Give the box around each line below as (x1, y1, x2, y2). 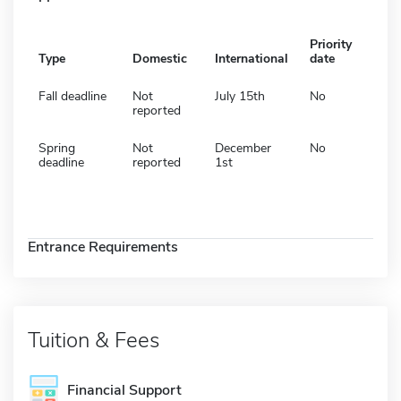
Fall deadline (38, 87, 107, 105)
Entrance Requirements (28, 236, 178, 257)
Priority (310, 35, 352, 53)
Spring (38, 139, 75, 157)
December (215, 139, 271, 157)
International (215, 49, 288, 67)
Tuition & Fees (28, 325, 159, 354)
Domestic (132, 49, 187, 67)
